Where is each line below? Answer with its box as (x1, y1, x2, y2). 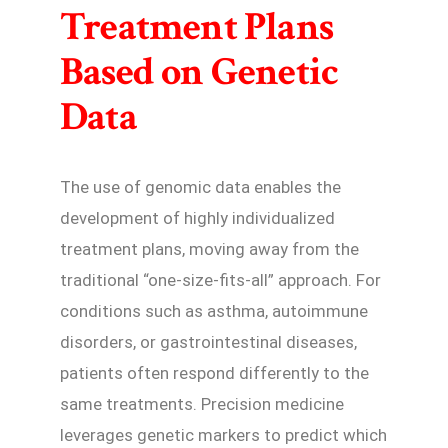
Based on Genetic (60, 45, 339, 98)
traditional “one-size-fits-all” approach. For (60, 269, 381, 290)
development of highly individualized (60, 207, 335, 228)
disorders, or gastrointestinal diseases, (60, 331, 357, 352)
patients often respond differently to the (60, 362, 369, 383)
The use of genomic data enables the (60, 176, 341, 197)
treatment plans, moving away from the (60, 238, 359, 259)
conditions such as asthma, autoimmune (60, 300, 368, 321)
